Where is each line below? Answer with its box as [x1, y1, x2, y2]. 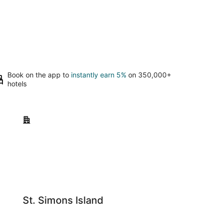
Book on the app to [7, 71, 72, 79]
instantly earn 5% [71, 71, 127, 79]
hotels [7, 79, 27, 88]
